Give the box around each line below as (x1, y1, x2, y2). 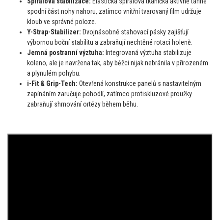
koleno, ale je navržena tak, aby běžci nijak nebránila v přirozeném (27, 58, 208, 67)
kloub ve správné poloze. (27, 17, 96, 26)
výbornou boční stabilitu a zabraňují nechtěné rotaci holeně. (27, 38, 192, 46)
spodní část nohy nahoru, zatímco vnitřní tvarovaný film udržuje (27, 7, 201, 15)
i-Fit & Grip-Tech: (27, 79, 78, 87)
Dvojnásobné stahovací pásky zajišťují (81, 27, 189, 36)
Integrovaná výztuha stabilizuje (104, 48, 192, 56)
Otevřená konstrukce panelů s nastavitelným (78, 79, 201, 87)
